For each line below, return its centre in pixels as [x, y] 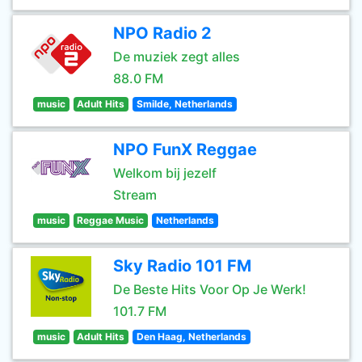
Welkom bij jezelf [165, 173]
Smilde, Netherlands [184, 104]
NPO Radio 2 [162, 33]
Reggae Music [111, 220]
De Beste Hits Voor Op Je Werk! [210, 289]
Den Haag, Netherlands [191, 337]
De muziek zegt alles [177, 57]
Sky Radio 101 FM [182, 266]
